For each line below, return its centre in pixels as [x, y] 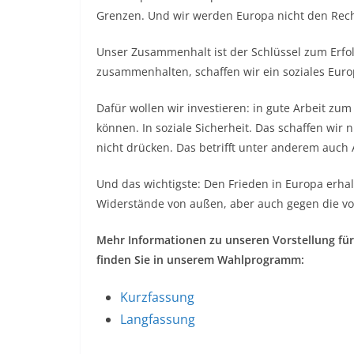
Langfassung [158, 319]
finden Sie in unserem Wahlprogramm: [200, 260]
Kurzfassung [157, 297]
